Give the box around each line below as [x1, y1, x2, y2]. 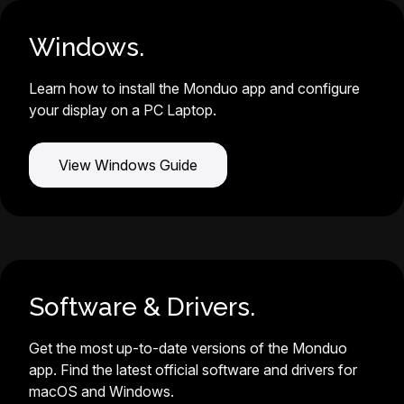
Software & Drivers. [29, 292, 255, 322]
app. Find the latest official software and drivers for [29, 361, 357, 379]
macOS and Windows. [29, 382, 174, 400]
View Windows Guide [59, 156, 197, 174]
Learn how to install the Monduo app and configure [29, 79, 360, 97]
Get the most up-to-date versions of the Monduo [29, 339, 347, 357]
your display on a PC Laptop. [29, 101, 216, 119]
